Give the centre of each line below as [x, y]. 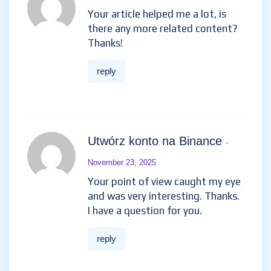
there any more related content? [163, 28]
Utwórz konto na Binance [157, 141]
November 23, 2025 [122, 162]
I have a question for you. [145, 211]
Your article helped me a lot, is [157, 14]
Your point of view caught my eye [164, 181]
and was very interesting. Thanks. [164, 196]
